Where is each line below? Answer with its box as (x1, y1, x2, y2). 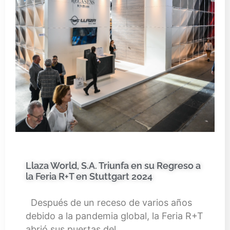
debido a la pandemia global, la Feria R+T (26, 210, 203, 221)
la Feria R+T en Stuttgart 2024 (26, 170, 152, 182)
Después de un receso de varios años (26, 197, 192, 208)
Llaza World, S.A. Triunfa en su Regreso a (26, 160, 201, 171)
